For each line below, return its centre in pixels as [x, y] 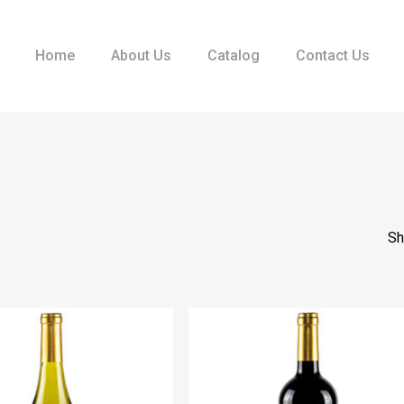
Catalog [233, 55]
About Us [141, 55]
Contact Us [332, 55]
